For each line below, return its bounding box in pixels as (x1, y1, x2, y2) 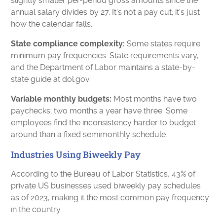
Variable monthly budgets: (11, 94, 112, 104)
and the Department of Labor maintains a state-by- (11, 62, 196, 72)
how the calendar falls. (11, 19, 93, 29)
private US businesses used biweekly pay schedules (11, 181, 201, 190)
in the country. (11, 204, 62, 214)
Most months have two (111, 94, 197, 104)
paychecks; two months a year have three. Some (11, 106, 188, 115)
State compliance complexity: (11, 38, 125, 48)
